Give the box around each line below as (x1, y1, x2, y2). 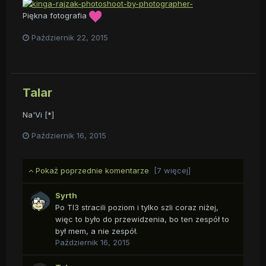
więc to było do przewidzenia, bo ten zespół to (55, 214, 229, 224)
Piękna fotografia (23, 11, 89, 21)
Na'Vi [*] (23, 109, 54, 119)
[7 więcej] (154, 165, 191, 175)
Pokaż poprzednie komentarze (33, 165, 154, 175)
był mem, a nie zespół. (55, 226, 138, 236)
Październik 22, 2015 (31, 32, 108, 42)
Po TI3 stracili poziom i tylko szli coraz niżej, (55, 202, 218, 212)
